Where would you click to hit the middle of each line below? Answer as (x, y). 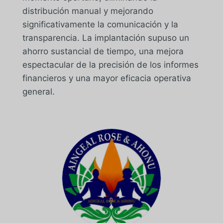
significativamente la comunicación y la (100, 24)
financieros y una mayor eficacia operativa (107, 78)
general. (38, 91)
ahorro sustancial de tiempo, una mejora (103, 51)
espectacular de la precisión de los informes (110, 64)
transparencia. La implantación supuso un (106, 38)
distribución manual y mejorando (88, 11)
